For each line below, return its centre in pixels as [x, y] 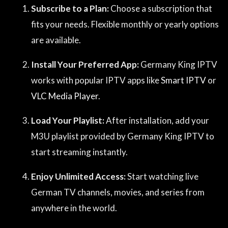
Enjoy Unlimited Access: [78, 177]
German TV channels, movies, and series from [118, 192]
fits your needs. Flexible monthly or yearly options [125, 24]
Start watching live [162, 177]
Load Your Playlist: [68, 121]
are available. [56, 40]
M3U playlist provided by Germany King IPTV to [123, 136]
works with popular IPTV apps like [96, 80]
